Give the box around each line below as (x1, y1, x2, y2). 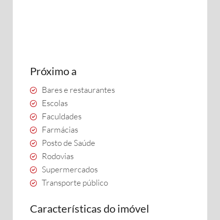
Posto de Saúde (42, 137, 95, 148)
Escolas (42, 98, 68, 108)
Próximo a (30, 64, 77, 78)
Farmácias (42, 124, 78, 135)
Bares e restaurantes (42, 84, 115, 95)
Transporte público (42, 177, 108, 188)
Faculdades (42, 111, 82, 121)
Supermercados (42, 164, 98, 174)
